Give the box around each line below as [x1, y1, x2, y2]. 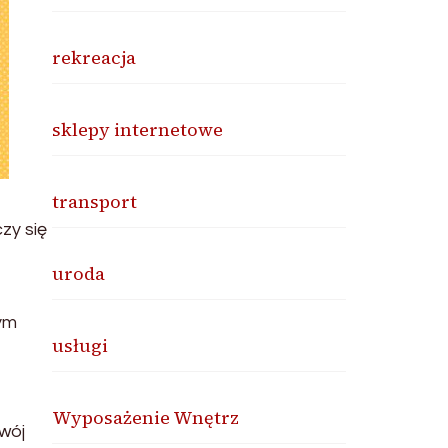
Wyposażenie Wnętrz [52, 405, 240, 430]
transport [52, 189, 138, 214]
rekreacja [52, 45, 137, 70]
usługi [52, 333, 109, 358]
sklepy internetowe [52, 117, 224, 142]
